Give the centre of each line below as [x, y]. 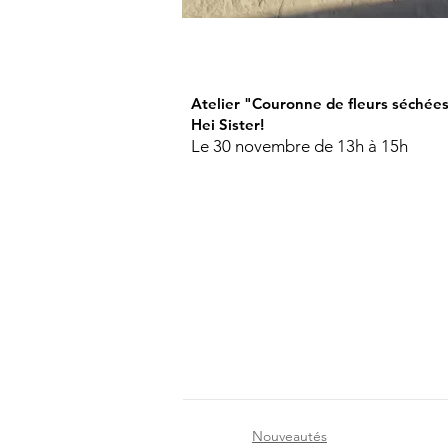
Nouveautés [289, 436]
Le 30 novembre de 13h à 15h [299, 146]
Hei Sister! [227, 125]
